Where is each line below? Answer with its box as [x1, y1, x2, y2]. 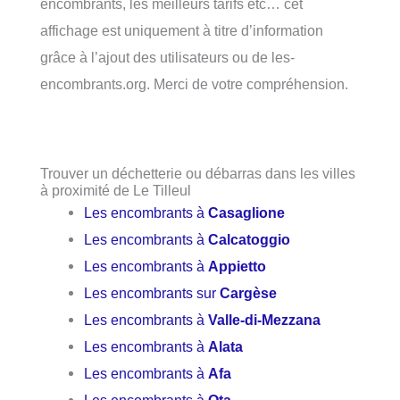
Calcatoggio [208, 231, 291, 248]
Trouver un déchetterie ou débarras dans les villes [40, 165, 355, 182]
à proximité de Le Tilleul [40, 182, 191, 199]
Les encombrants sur [84, 285, 221, 302]
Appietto [208, 258, 267, 275]
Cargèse [220, 285, 278, 302]
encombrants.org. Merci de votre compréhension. [40, 75, 348, 92]
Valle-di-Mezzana [208, 312, 321, 329]
